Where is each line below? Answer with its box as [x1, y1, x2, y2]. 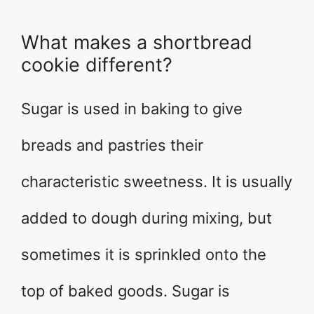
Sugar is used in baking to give [21, 99, 243, 118]
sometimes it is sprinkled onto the [21, 245, 266, 264]
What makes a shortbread [21, 30, 252, 54]
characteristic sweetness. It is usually [21, 172, 292, 191]
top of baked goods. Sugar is [21, 281, 230, 300]
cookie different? [21, 53, 172, 76]
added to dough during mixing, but [21, 208, 272, 227]
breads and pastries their [21, 135, 203, 154]
